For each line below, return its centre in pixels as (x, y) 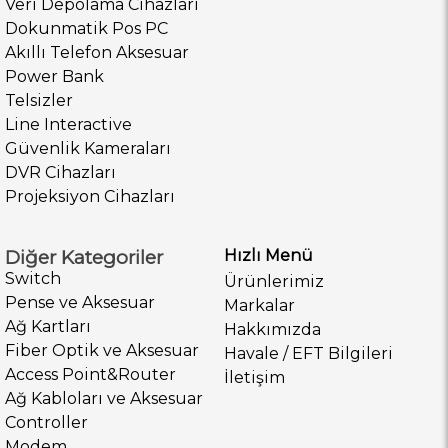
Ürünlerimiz (274, 281)
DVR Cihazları (60, 172)
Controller (46, 422)
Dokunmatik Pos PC (86, 28)
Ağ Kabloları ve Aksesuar (104, 398)
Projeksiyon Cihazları (90, 196)
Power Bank (54, 76)
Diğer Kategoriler (84, 257)
